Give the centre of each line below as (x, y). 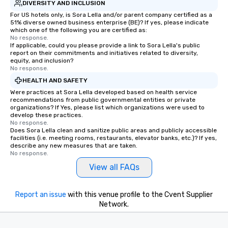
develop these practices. (47, 115)
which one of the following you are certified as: (79, 30)
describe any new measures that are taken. (74, 146)
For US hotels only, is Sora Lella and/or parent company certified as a (111, 15)
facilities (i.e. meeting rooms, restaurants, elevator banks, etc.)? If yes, (113, 138)
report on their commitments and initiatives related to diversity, (104, 53)
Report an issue (41, 195)
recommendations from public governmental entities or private (103, 100)
